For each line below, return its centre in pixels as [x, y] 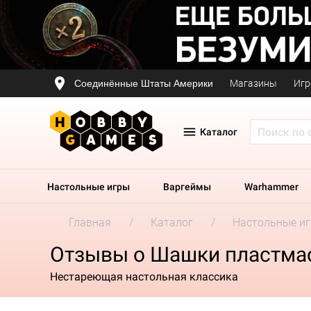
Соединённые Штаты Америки [144, 83]
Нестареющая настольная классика [144, 276]
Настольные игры [89, 187]
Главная [90, 222]
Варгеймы [187, 187]
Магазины [253, 83]
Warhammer [271, 187]
